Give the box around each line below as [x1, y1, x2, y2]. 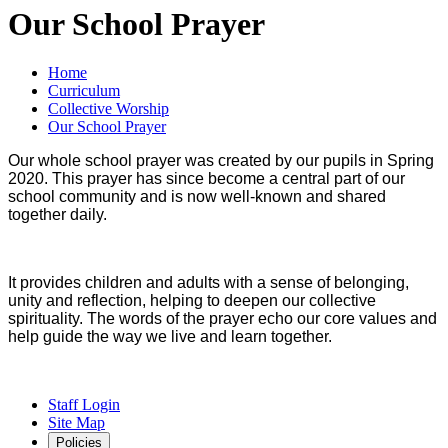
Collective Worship [48, 100, 169, 118]
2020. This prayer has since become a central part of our [8, 170, 405, 188]
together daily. [8, 206, 107, 224]
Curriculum [48, 82, 120, 100]
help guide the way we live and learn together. [8, 328, 336, 346]
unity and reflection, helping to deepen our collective [8, 292, 376, 310]
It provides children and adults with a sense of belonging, [8, 274, 409, 292]
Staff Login [48, 396, 120, 414]
